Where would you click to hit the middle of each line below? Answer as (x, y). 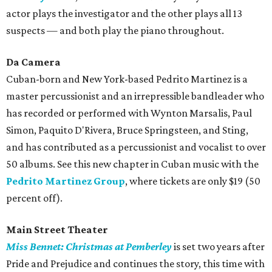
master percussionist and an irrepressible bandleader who (135, 96)
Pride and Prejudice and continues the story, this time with (135, 264)
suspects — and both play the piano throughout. (115, 31)
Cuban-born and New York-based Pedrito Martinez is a (127, 79)
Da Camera (33, 62)
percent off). (34, 198)
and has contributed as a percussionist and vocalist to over (136, 147)
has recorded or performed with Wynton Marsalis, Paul (129, 113)
